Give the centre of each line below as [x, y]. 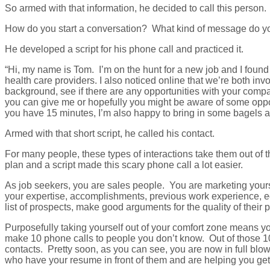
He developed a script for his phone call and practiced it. [124, 49]
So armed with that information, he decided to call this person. [136, 8]
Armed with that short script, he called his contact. [110, 133]
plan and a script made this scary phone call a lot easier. [124, 165]
